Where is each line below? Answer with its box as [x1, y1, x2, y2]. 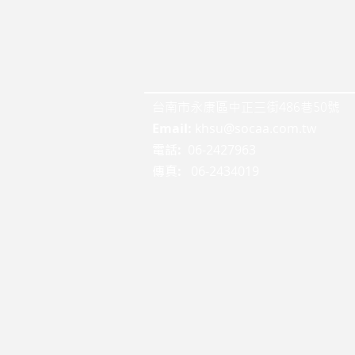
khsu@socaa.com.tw [195, 120, 316, 137]
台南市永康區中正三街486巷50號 [152, 99, 340, 115]
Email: [152, 120, 195, 137]
